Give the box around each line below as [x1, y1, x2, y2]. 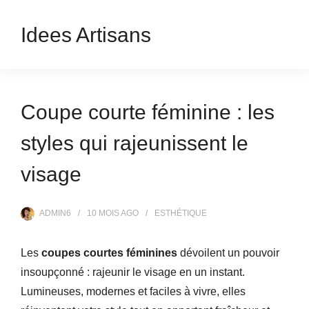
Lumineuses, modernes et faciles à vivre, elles [21, 286, 246, 297]
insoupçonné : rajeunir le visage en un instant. [21, 266, 245, 278]
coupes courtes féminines [41, 247, 177, 259]
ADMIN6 [39, 208, 71, 218]
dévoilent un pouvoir [177, 247, 279, 259]
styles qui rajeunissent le [21, 132, 248, 154]
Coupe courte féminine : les [21, 101, 275, 123]
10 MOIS [87, 208, 119, 218]
